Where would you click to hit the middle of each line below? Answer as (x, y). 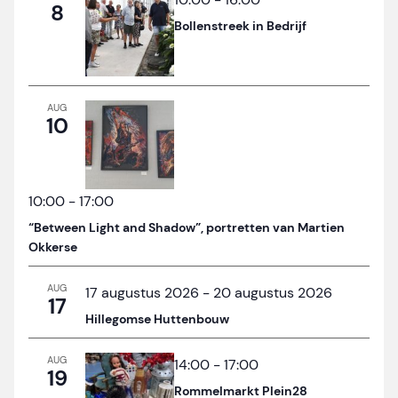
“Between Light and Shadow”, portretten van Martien (187, 228)
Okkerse (53, 247)
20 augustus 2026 (273, 293)
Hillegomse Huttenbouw (157, 319)
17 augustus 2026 (142, 293)
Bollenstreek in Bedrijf (240, 26)
